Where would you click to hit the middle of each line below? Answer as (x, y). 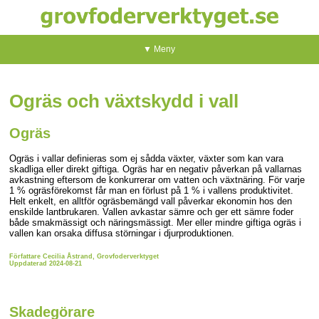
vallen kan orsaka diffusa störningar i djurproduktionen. (122, 233)
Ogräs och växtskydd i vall (124, 101)
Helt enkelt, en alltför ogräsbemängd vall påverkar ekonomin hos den (151, 201)
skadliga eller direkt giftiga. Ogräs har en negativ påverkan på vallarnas (156, 169)
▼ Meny (159, 49)
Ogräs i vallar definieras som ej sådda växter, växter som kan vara (147, 158)
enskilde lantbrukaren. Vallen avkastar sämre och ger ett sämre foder (152, 211)
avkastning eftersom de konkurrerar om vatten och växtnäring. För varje (157, 179)
